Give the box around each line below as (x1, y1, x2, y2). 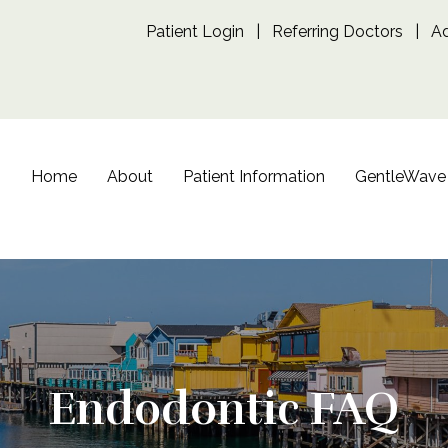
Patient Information (182, 167, 325, 186)
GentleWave (354, 167, 446, 186)
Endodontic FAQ (49, 380, 399, 437)
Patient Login (146, 22, 245, 41)
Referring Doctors (272, 22, 404, 41)
